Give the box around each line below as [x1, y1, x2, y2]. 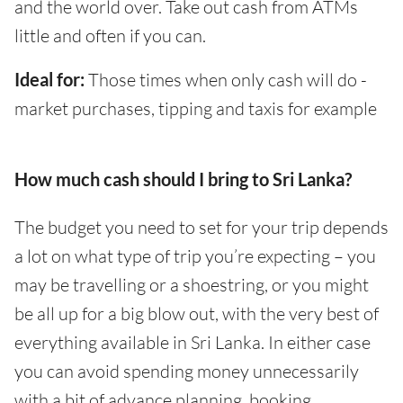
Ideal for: [14, 68, 85, 91]
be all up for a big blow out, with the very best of [14, 302, 379, 326]
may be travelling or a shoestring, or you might [14, 273, 369, 297]
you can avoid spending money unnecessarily [14, 360, 359, 383]
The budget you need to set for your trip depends [14, 216, 389, 239]
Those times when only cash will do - [85, 68, 367, 92]
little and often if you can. [14, 24, 206, 48]
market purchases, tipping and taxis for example [14, 97, 377, 121]
